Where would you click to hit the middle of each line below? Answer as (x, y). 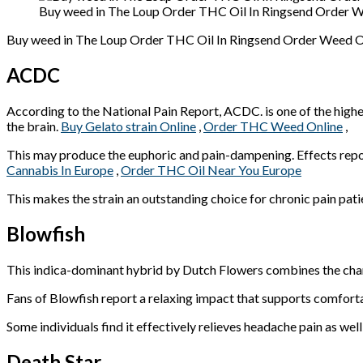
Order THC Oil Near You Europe (211, 169)
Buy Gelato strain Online (128, 126)
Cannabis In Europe (60, 169)
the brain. (34, 126)
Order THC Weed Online (273, 126)
